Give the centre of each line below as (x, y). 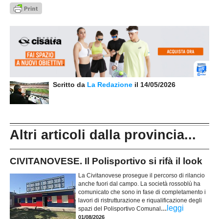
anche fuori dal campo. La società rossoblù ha (139, 184)
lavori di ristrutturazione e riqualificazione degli (140, 200)
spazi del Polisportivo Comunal (120, 208)
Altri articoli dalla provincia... (103, 135)
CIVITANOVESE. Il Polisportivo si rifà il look (106, 161)
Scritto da (68, 85)
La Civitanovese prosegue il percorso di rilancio (142, 175)
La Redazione (111, 85)
